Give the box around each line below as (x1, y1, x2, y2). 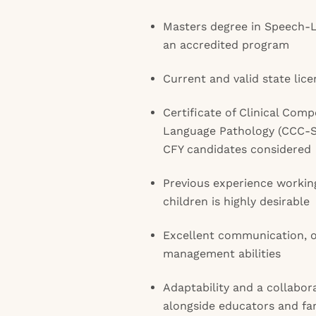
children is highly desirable (163, 195, 310, 208)
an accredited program (163, 38, 289, 51)
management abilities (163, 247, 281, 260)
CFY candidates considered (163, 142, 311, 156)
